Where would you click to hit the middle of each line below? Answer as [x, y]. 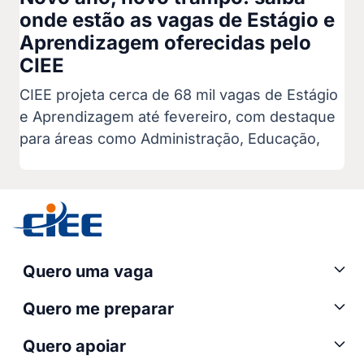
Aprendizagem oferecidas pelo [165, 43]
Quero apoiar [74, 346]
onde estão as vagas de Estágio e [177, 20]
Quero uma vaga [88, 271]
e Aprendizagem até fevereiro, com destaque [178, 117]
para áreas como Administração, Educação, [170, 139]
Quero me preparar [98, 309]
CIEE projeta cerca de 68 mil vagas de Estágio [179, 95]
